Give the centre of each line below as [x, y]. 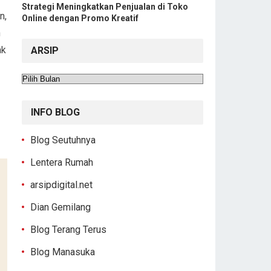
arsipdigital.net [61, 185]
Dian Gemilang [60, 207]
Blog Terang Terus [68, 230]
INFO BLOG [55, 112]
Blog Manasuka [63, 252]
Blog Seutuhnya [63, 140]
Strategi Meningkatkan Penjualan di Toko [105, 7]
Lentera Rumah [62, 162]
